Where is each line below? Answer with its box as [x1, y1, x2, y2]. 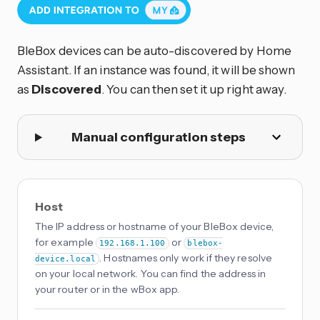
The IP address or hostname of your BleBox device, [35, 220, 274, 234]
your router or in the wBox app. [35, 283, 180, 296]
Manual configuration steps [71, 129, 246, 145]
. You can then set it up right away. [101, 81, 287, 96]
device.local [35, 254, 96, 264]
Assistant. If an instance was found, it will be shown [17, 61, 296, 77]
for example [35, 236, 96, 249]
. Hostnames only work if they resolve [99, 251, 272, 265]
